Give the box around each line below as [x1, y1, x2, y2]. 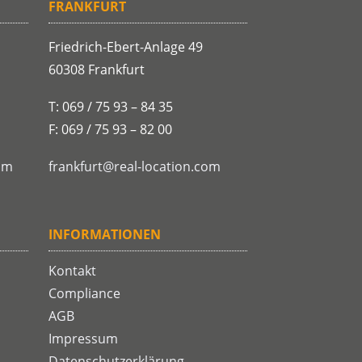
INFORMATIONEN [48, 225, 162, 244]
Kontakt [48, 262, 97, 280]
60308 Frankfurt [48, 61, 145, 79]
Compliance [48, 284, 121, 303]
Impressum [48, 330, 119, 348]
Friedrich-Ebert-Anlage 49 [48, 38, 204, 57]
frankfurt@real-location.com [48, 158, 221, 176]
